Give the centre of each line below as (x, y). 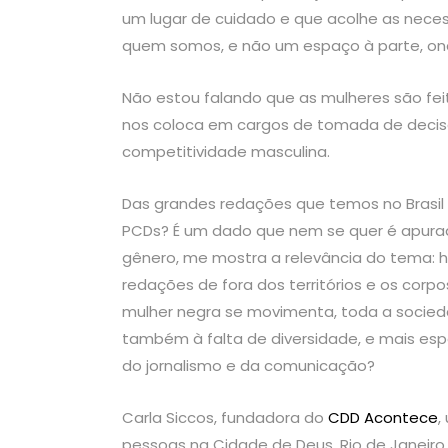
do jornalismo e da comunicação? (250, 366)
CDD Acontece (383, 418)
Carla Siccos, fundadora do (225, 418)
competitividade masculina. (228, 152)
